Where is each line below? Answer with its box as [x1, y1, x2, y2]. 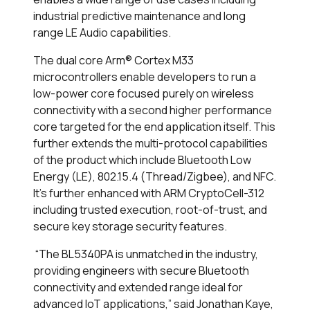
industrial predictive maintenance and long [33, 8, 246, 24]
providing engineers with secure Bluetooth [33, 262, 249, 278]
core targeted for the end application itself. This [33, 118, 275, 134]
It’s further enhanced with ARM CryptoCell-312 [33, 185, 264, 201]
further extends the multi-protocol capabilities [33, 135, 268, 151]
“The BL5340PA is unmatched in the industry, [33, 246, 258, 262]
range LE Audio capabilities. [33, 24, 173, 40]
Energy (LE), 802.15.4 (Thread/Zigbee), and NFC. [33, 168, 276, 184]
